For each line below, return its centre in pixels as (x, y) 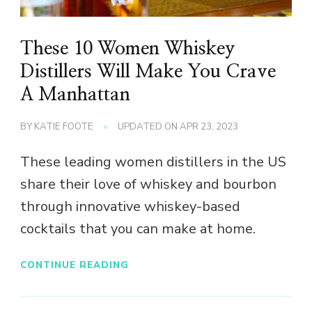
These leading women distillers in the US (153, 162)
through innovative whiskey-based (130, 207)
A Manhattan (75, 95)
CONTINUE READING (75, 265)
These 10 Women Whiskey (128, 49)
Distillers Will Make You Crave (148, 72)
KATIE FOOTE (64, 127)
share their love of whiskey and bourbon (148, 185)
